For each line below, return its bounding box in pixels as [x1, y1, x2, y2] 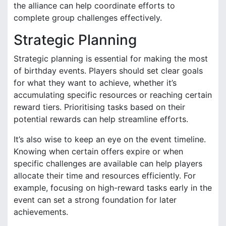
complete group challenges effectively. [14, 12, 162, 23]
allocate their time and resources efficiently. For [14, 170, 196, 181]
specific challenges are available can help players [14, 158, 202, 168]
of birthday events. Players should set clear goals [14, 65, 203, 76]
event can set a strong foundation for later [14, 194, 177, 205]
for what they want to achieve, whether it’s [14, 77, 177, 88]
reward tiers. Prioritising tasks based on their [14, 101, 185, 112]
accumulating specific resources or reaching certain [14, 89, 212, 100]
